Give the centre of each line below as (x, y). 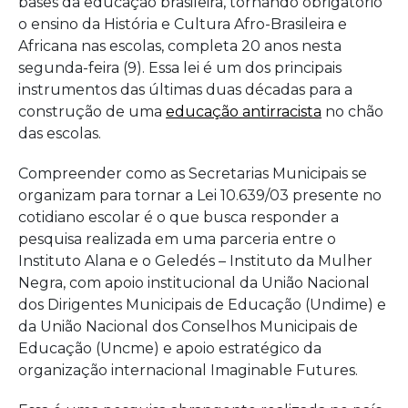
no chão (352, 112)
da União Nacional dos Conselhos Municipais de (188, 327)
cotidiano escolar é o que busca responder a (178, 218)
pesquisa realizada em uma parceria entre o (177, 240)
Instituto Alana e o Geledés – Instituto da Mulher (195, 261)
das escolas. (61, 134)
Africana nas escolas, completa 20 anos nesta (180, 46)
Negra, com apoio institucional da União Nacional (194, 283)
